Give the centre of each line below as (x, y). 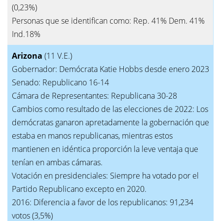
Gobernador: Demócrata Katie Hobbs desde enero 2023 (110, 69)
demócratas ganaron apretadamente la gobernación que (110, 122)
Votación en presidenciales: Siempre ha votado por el (105, 175)
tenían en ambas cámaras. (58, 162)
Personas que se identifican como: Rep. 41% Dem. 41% (108, 20)
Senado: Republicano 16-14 (60, 82)
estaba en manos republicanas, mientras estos (92, 135)
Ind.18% (26, 34)
